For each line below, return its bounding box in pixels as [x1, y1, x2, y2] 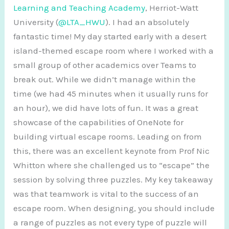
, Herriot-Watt [145, 2, 199, 13]
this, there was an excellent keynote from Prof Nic [13, 145, 210, 156]
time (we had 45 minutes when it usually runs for [13, 88, 209, 99]
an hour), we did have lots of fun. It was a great [13, 102, 199, 113]
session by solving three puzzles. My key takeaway [13, 174, 213, 185]
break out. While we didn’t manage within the [13, 74, 196, 84]
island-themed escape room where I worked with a [13, 45, 214, 56]
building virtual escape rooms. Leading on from [13, 131, 202, 142]
